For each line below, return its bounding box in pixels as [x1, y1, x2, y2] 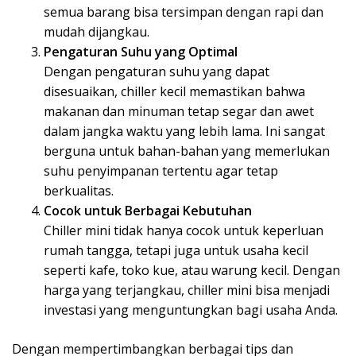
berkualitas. [44, 182, 114, 200]
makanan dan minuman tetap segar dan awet [44, 103, 314, 121]
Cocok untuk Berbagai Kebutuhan [44, 202, 252, 220]
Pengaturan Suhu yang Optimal [44, 43, 238, 61]
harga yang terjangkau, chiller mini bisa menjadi [44, 281, 330, 300]
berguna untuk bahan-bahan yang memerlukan [44, 142, 330, 161]
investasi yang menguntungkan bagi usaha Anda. [44, 301, 338, 319]
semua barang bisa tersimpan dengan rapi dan [44, 3, 323, 21]
